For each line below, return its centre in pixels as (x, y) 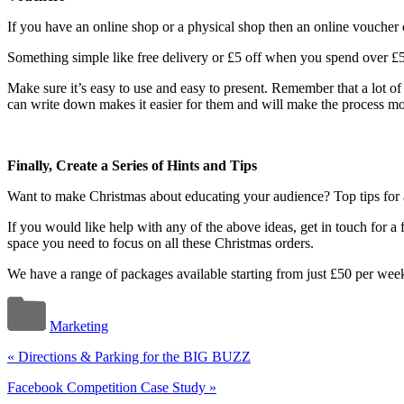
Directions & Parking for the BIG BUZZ (133, 356)
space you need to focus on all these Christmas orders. (161, 243)
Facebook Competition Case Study (108, 387)
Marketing (79, 326)
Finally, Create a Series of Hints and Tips (132, 165)
